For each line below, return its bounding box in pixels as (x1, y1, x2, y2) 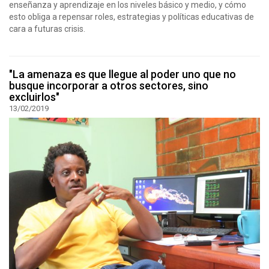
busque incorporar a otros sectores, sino (9, 79, 208, 92)
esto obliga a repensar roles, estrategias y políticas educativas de (9, 12, 254, 22)
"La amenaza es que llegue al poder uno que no (9, 68, 236, 81)
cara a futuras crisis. (9, 24, 85, 34)
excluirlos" (9, 91, 59, 104)
